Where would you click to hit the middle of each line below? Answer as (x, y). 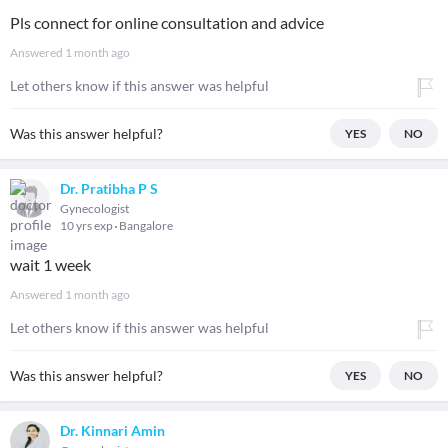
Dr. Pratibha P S (109, 188)
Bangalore (146, 225)
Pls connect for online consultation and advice (167, 22)
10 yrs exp (87, 225)
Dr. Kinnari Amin (112, 430)
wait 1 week (50, 264)
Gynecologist (94, 208)
